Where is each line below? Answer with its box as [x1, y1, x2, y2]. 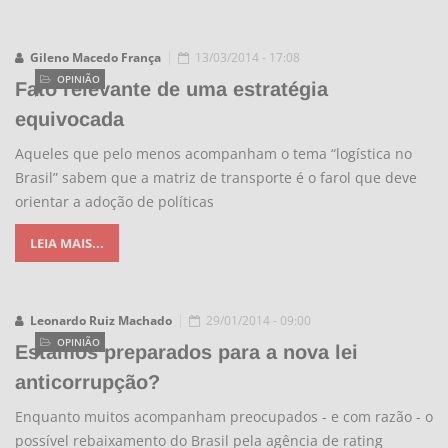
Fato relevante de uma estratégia [15, 78, 328, 100]
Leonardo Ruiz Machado [30, 312, 172, 329]
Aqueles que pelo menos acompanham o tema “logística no [15, 144, 412, 163]
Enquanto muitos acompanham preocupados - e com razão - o [15, 407, 433, 426]
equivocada [15, 108, 124, 130]
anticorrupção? [15, 371, 160, 393]
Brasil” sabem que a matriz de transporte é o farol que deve [15, 168, 417, 187]
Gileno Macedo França [30, 49, 161, 66]
